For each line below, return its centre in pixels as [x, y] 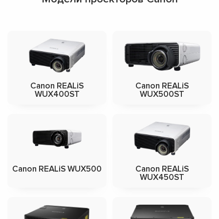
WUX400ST [57, 94]
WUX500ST [162, 94]
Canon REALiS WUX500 [57, 169]
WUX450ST [162, 177]
